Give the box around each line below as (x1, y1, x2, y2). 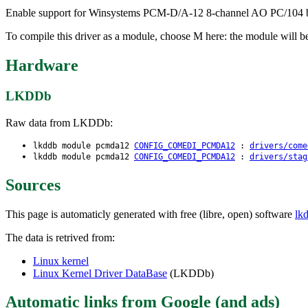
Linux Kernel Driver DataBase (33, 267, 167, 279)
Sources (5, 175, 60, 194)
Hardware (5, 56, 78, 75)
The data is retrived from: (5, 231, 115, 243)
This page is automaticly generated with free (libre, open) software (5, 208, 295, 220)
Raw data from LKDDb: (5, 116, 113, 129)
